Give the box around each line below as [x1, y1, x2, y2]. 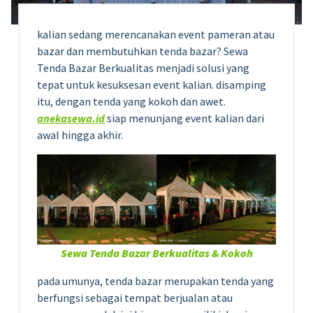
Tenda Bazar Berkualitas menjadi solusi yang [37, 61, 249, 75]
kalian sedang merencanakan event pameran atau [37, 27, 275, 42]
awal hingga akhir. [37, 128, 123, 143]
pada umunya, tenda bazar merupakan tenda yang [37, 274, 274, 289]
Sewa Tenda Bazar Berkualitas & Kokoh [60, 246, 253, 261]
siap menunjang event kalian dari [105, 111, 264, 126]
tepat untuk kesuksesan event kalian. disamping [37, 78, 266, 92]
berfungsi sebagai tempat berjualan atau [37, 291, 233, 305]
